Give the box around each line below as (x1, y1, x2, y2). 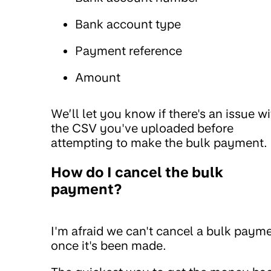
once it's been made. (51, 238, 166, 253)
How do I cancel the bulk (51, 163, 223, 181)
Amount (75, 70, 120, 85)
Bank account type (75, 16, 181, 31)
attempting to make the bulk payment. (51, 135, 267, 150)
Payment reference (75, 43, 182, 58)
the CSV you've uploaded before (51, 120, 233, 135)
